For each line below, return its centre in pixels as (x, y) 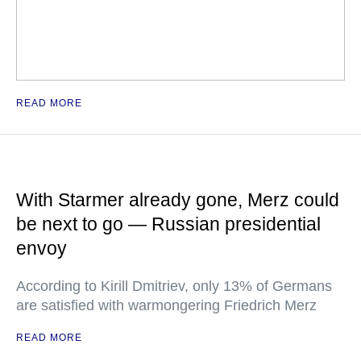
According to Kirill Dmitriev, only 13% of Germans (174, 286)
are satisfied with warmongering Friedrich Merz (166, 305)
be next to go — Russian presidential (168, 224)
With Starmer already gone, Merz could (178, 200)
